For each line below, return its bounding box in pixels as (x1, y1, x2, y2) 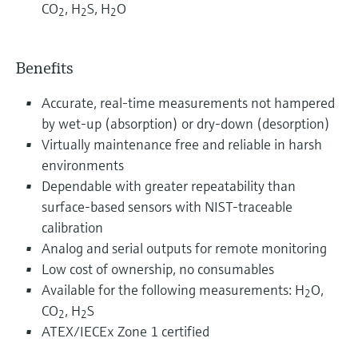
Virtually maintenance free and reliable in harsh (42, 134, 322, 153)
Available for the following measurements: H (42, 280, 304, 299)
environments (42, 155, 124, 174)
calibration (42, 217, 103, 237)
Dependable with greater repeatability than (42, 176, 296, 195)
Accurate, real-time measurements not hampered (42, 93, 335, 112)
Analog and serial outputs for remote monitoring (42, 238, 327, 257)
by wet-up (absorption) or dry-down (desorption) (42, 113, 330, 133)
